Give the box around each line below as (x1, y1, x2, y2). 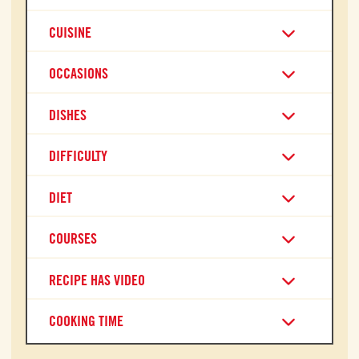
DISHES (49, 106, 87, 123)
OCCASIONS (49, 65, 108, 82)
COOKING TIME (49, 313, 123, 329)
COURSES (49, 230, 97, 247)
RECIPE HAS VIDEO (49, 271, 145, 288)
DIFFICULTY (49, 147, 107, 164)
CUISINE (49, 23, 91, 41)
